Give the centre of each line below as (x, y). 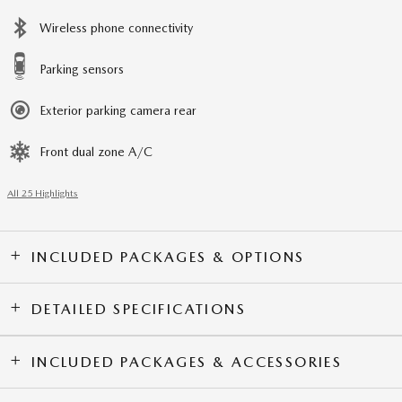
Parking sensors (82, 69)
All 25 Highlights (43, 193)
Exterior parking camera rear (118, 110)
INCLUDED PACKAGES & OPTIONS (168, 257)
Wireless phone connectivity (116, 28)
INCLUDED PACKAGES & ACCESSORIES (187, 362)
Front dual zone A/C (96, 152)
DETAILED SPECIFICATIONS (139, 309)
